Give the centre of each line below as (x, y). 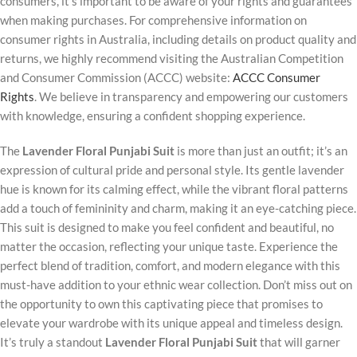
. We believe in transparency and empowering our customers (191, 97)
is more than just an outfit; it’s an (261, 151)
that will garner (299, 342)
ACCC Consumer (277, 78)
